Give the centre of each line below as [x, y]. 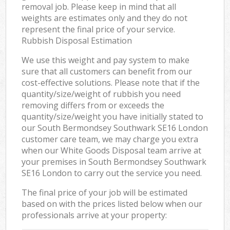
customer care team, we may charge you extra [110, 139]
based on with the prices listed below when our [112, 204]
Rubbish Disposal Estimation [77, 40]
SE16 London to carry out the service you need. [112, 173]
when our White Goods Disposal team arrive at [112, 150]
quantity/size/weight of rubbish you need [101, 94]
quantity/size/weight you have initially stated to [113, 116]
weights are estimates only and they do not [105, 18]
